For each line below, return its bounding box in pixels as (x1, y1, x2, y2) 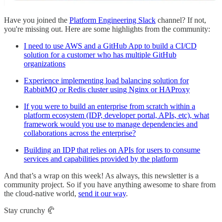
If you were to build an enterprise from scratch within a (24, 102, 195, 111)
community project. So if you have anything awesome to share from (4, 180, 216, 189)
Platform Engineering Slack (69, 15, 156, 24)
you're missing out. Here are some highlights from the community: (4, 24, 210, 33)
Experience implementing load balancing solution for (24, 76, 189, 85)
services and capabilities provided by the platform (24, 154, 178, 163)
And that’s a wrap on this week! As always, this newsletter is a (4, 171, 199, 180)
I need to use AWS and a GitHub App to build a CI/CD (24, 41, 197, 50)
